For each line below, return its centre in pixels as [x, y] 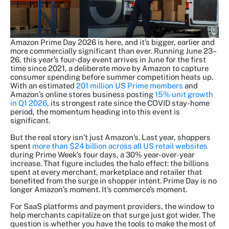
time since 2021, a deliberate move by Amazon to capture [109, 68]
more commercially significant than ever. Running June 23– [113, 51]
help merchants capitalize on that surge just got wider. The [113, 215]
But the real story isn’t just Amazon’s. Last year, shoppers [110, 138]
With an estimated [43, 86]
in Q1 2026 [29, 103]
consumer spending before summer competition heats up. [112, 77]
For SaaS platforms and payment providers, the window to [112, 207]
